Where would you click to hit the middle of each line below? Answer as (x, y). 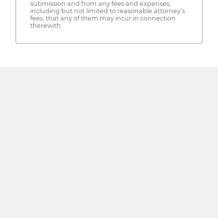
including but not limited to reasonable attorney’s (107, 11)
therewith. (46, 26)
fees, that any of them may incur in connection (103, 18)
